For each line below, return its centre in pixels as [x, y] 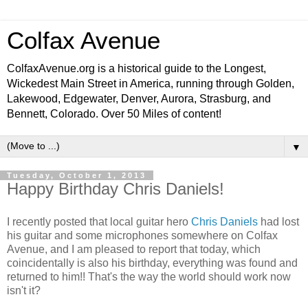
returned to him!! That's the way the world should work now [149, 276]
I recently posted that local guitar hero [99, 221]
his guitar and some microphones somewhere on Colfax [142, 235]
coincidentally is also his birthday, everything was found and [152, 263]
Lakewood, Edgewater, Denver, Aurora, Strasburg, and [139, 99]
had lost [278, 221]
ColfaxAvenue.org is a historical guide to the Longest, [136, 68]
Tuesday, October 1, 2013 [77, 175]
